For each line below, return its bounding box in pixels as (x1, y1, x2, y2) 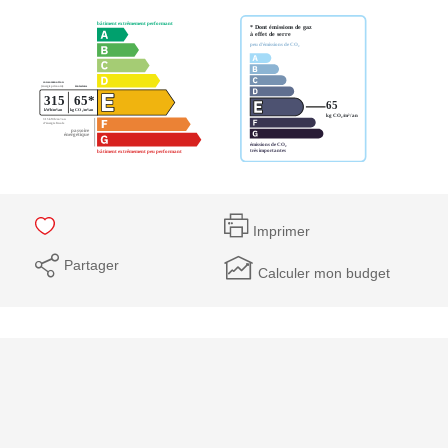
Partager (64, 256, 119, 273)
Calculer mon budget (258, 264, 390, 281)
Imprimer (253, 223, 310, 239)
